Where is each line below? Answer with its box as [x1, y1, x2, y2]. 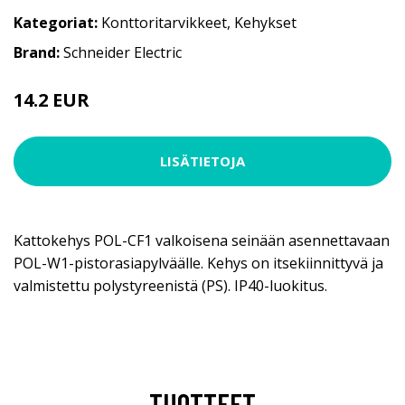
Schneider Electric [63, 42, 182, 62]
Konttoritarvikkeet [101, 12, 227, 33]
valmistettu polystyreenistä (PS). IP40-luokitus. [14, 275, 327, 296]
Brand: [14, 42, 63, 62]
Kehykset [234, 12, 297, 33]
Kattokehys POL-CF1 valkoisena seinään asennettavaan [14, 230, 390, 250]
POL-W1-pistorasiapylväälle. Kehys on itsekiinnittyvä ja [14, 252, 383, 273]
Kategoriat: [14, 12, 98, 33]
